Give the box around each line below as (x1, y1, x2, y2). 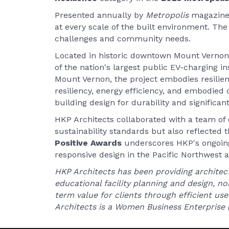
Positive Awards (55, 138, 124, 148)
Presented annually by (55, 10, 146, 20)
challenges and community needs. (55, 34, 191, 43)
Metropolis (146, 10, 191, 20)
